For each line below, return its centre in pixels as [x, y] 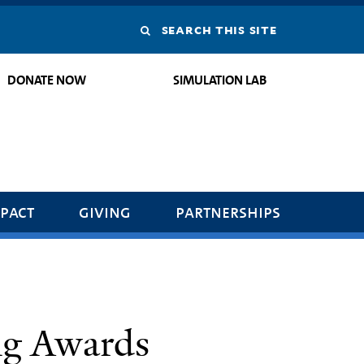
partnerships [228, 211]
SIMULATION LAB [219, 80]
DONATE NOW [47, 80]
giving [105, 211]
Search [174, 29]
